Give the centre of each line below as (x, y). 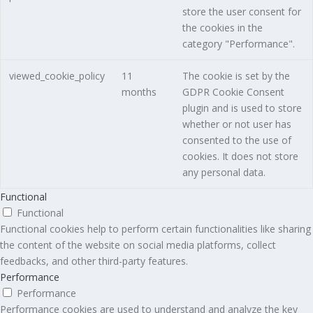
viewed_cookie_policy (57, 76)
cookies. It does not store (240, 156)
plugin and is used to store (242, 108)
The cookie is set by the (236, 76)
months (139, 92)
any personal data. (224, 173)
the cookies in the (222, 28)
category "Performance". (238, 44)
